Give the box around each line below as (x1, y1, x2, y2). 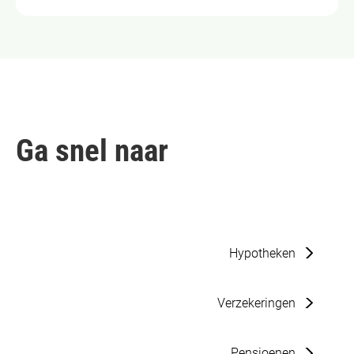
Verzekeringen (217, 295, 296, 311)
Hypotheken (229, 245, 296, 261)
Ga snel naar (16, 133, 168, 169)
